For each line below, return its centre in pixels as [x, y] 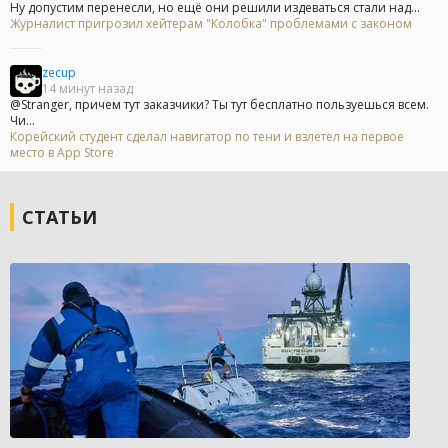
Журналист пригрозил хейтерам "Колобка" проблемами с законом [211, 24]
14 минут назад [87, 89]
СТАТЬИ [59, 217]
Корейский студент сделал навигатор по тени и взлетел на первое [207, 137]
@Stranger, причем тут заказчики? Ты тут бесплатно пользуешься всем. [219, 105]
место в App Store [62, 153]
